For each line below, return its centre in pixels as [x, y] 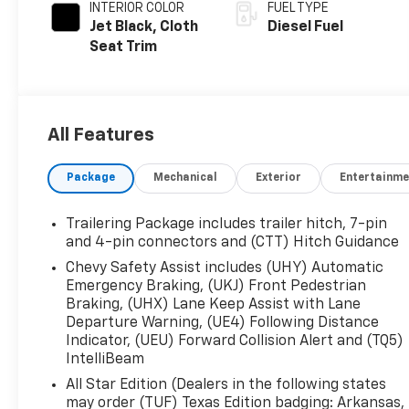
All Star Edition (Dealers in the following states [226, 385]
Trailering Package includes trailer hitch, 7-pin [227, 224]
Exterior [279, 178]
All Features [101, 135]
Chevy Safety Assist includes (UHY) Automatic [225, 268]
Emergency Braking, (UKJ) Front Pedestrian [216, 286]
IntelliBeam [105, 359]
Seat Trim [124, 47]
